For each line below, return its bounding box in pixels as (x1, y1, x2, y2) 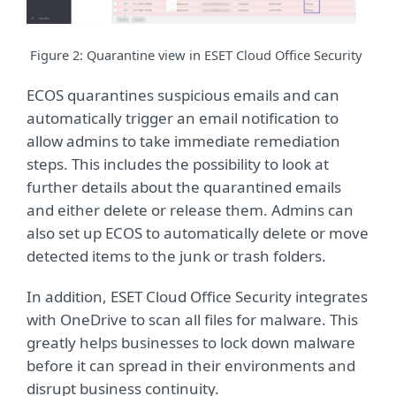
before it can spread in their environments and (27, 355, 355, 377)
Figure (30, 46, 72, 65)
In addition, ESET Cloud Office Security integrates (27, 286, 368, 308)
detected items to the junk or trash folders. (27, 246, 326, 267)
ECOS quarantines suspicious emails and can (27, 85, 339, 106)
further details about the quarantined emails (27, 177, 341, 198)
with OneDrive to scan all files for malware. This (27, 309, 358, 331)
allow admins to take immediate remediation (27, 131, 340, 152)
